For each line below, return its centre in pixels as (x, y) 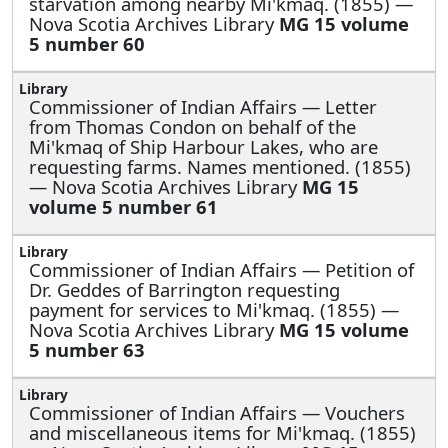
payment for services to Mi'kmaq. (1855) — (214, 309)
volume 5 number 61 (123, 206)
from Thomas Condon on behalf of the (192, 126)
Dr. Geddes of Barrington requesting (184, 289)
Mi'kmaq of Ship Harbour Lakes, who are (203, 146)
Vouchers (365, 412)
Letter (351, 106)
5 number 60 (87, 43)
